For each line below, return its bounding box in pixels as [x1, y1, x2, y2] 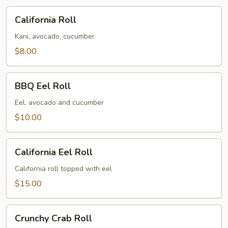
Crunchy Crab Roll [15, 212, 92, 224]
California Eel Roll [15, 146, 93, 158]
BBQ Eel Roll [15, 80, 71, 92]
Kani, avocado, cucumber [15, 32, 95, 41]
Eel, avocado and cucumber [15, 98, 104, 107]
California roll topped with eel [15, 164, 112, 174]
